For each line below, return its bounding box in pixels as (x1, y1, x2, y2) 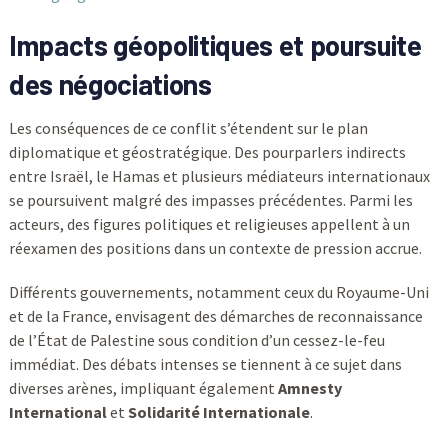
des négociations (8, 66, 212, 101)
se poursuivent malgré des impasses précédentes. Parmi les (8, 189, 413, 210)
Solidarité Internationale (127, 401, 310, 422)
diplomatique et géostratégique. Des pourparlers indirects (8, 141, 406, 162)
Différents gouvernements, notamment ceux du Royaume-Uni (8, 281, 429, 302)
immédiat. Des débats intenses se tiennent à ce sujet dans (8, 353, 402, 374)
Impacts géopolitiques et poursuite (8, 27, 422, 62)
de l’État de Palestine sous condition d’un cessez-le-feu (8, 329, 385, 350)
